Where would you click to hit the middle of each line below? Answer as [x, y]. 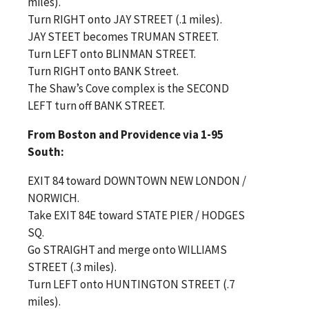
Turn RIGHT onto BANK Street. [103, 71]
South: [46, 151]
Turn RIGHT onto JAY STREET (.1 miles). [125, 19]
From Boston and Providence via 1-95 [126, 134]
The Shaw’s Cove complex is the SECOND [128, 88]
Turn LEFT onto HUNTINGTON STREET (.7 [131, 284]
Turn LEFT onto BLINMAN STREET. [112, 53]
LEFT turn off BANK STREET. [96, 105]
